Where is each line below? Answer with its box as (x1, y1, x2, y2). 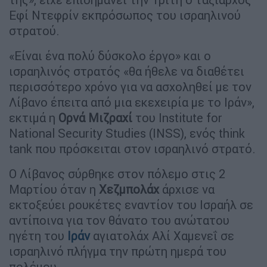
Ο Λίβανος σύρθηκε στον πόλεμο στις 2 (9, 166, 225, 181)
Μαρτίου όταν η (9, 181, 99, 197)
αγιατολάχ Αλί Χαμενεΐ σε (90, 228, 234, 243)
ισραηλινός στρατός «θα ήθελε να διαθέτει (9, 63, 244, 79)
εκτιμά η (9, 110, 58, 125)
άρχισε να (159, 181, 215, 197)
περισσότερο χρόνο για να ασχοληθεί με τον (9, 79, 252, 94)
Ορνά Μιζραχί (58, 110, 132, 125)
